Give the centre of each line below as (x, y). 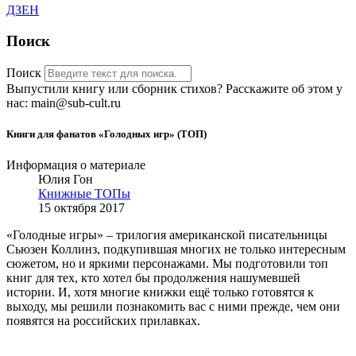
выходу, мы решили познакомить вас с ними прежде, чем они (173, 307)
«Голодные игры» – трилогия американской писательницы (167, 235)
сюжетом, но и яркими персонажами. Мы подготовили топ (167, 264)
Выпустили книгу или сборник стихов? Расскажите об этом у (174, 88)
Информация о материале (76, 165)
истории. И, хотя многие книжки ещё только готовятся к (160, 292)
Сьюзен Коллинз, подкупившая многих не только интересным (176, 250)
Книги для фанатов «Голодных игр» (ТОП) (106, 134)
